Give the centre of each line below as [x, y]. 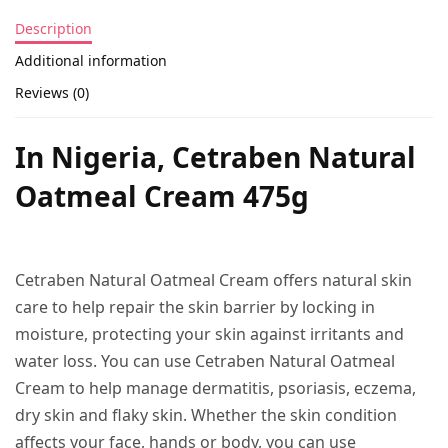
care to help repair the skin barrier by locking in [195, 307]
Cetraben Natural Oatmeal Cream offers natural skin [214, 280]
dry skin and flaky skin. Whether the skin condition [206, 415]
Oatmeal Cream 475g [162, 196]
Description [53, 28]
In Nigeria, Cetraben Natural [215, 157]
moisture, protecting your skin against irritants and [210, 334]
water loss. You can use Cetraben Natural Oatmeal [205, 361]
